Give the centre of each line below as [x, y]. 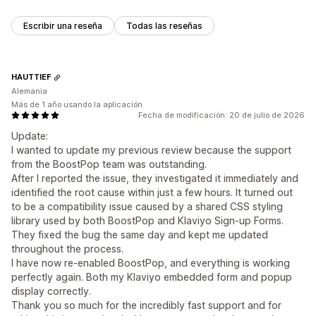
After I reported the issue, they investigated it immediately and [155, 178]
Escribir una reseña [63, 25]
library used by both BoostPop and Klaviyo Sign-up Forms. [147, 220]
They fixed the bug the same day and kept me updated [140, 234]
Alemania [29, 91]
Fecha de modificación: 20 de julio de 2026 [221, 115]
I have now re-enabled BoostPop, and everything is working [151, 262]
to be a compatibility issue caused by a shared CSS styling [147, 206]
